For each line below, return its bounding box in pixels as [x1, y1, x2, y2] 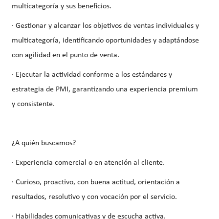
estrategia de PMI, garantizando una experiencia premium [12, 86, 198, 94]
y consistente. [12, 100, 55, 109]
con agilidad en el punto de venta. [12, 51, 119, 60]
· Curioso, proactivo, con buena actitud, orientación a [12, 178, 180, 187]
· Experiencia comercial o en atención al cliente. [12, 159, 165, 167]
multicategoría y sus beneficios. [12, 2, 111, 11]
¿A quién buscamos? [12, 139, 76, 148]
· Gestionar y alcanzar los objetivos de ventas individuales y [12, 22, 199, 30]
